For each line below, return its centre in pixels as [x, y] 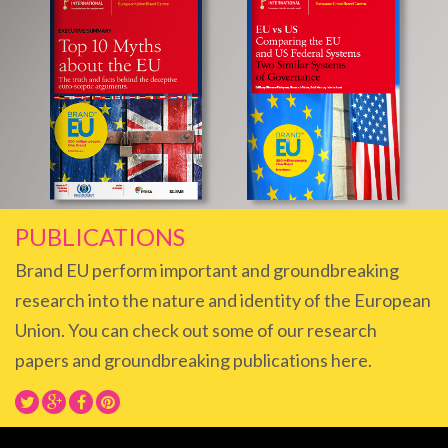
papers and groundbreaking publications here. [193, 360]
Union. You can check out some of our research [196, 330]
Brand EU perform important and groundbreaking [207, 270]
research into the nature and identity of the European [223, 300]
